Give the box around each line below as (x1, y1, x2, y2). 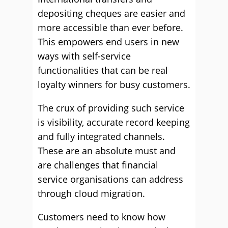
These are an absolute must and (38, 145, 176, 157)
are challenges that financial (38, 159, 158, 171)
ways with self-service (38, 50, 131, 62)
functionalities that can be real (38, 64, 168, 76)
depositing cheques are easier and (38, 7, 185, 19)
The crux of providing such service (38, 102, 184, 114)
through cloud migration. (38, 187, 145, 199)
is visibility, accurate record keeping (38, 116, 190, 128)
